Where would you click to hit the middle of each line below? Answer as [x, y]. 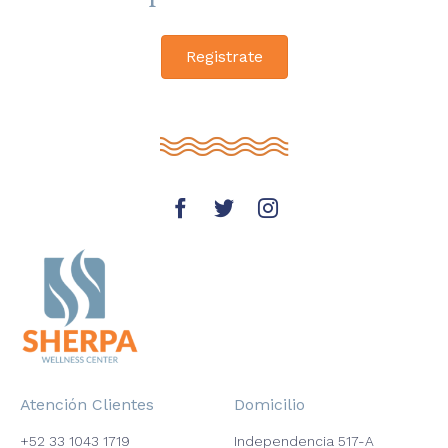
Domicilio [269, 404]
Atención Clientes [87, 404]
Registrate [224, 57]
